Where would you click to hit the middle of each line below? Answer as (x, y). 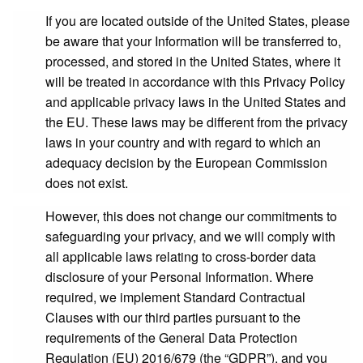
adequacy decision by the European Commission (186, 162)
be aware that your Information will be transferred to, (193, 41)
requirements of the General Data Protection (171, 337)
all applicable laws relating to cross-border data (181, 256)
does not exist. (87, 183)
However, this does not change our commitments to (191, 216)
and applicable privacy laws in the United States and (196, 102)
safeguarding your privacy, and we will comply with (190, 236)
